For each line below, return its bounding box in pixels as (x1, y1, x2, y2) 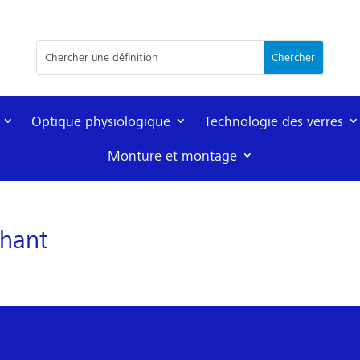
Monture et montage (107, 145, 237, 166)
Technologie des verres (204, 111, 343, 131)
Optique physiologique (31, 111, 170, 131)
